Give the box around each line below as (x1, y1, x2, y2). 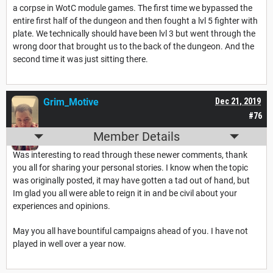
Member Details (93, 129, 180, 144)
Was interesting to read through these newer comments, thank (13, 150, 247, 160)
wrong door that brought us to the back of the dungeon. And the (13, 41, 254, 52)
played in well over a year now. (13, 239, 128, 249)
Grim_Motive (43, 96, 99, 108)
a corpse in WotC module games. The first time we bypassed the (13, 3, 252, 13)
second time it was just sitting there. (13, 54, 148, 65)
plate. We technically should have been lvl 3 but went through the (13, 29, 255, 39)
